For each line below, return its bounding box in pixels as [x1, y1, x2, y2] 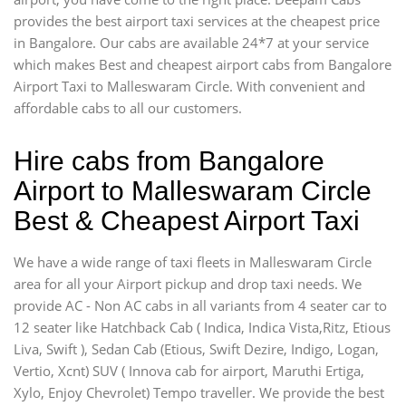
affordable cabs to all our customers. [14, 98, 242, 117]
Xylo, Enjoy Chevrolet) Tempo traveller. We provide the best [14, 382, 384, 401]
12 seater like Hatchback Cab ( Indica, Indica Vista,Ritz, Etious [14, 317, 391, 336]
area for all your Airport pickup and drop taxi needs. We [14, 274, 362, 293]
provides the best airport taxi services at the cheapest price [14, 11, 380, 30]
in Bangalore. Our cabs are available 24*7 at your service [14, 33, 369, 52]
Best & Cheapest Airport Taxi [14, 205, 360, 236]
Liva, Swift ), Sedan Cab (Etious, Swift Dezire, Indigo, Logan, [14, 339, 379, 358]
